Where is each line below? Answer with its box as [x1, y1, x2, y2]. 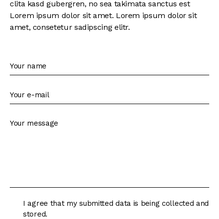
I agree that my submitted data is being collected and [23, 198, 209, 208]
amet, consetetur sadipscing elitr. [10, 22, 130, 32]
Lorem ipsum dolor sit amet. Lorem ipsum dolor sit [10, 11, 197, 21]
